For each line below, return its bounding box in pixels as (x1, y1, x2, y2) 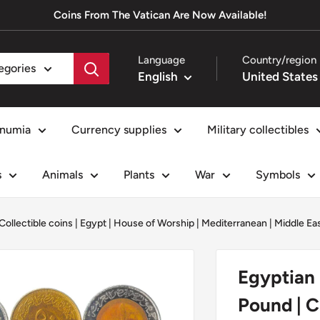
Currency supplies (71, 122, 166, 136)
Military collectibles (207, 122, 309, 136)
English (138, 69, 178, 84)
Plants (124, 167, 154, 181)
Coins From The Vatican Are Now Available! (53, 9, 267, 21)
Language (138, 53, 185, 66)
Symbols (256, 167, 300, 181)
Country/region (242, 53, 316, 66)
